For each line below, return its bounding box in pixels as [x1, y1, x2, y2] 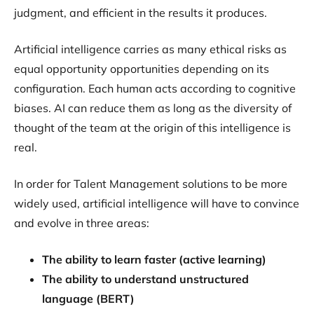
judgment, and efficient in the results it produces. [14, 6, 267, 20]
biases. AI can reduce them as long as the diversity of [14, 101, 292, 116]
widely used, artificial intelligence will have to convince [14, 196, 299, 211]
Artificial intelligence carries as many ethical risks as [14, 42, 287, 57]
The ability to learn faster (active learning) [42, 252, 266, 267]
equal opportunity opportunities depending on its [14, 62, 269, 76]
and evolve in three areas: [14, 216, 149, 231]
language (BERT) [42, 292, 135, 306]
